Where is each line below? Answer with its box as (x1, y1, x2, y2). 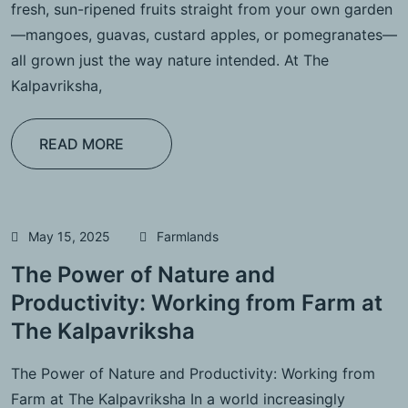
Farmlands (157, 228, 219, 244)
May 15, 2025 (28, 228, 110, 244)
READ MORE (39, 134, 124, 153)
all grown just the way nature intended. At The (11, 50, 329, 69)
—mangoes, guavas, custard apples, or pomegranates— (11, 25, 397, 44)
